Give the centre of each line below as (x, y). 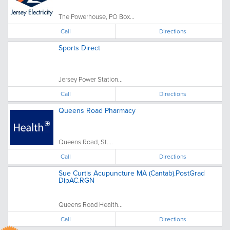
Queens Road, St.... (86, 141)
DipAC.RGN (76, 180)
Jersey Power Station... (91, 79)
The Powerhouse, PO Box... (97, 16)
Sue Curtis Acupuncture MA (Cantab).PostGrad (132, 173)
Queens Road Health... (91, 204)
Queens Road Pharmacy (97, 110)
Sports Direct (79, 47)
